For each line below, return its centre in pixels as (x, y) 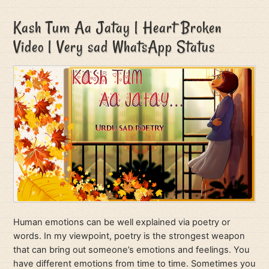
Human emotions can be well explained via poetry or (122, 222)
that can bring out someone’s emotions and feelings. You (131, 250)
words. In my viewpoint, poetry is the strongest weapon (129, 236)
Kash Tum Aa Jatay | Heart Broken (118, 27)
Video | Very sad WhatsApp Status (114, 46)
